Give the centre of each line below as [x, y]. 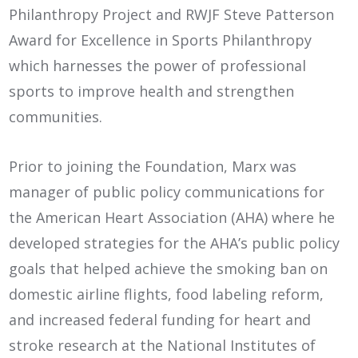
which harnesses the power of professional [158, 65]
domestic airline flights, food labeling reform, [167, 294]
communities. [56, 116]
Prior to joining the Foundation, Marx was [153, 166]
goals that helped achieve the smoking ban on [169, 268]
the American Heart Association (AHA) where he [172, 217]
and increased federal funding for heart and [160, 319]
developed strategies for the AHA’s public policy [175, 243]
